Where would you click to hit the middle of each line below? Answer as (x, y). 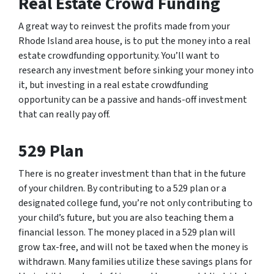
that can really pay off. (64, 114)
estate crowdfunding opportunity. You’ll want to (119, 56)
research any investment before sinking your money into (136, 70)
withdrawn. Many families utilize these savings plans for (135, 262)
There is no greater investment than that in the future (132, 174)
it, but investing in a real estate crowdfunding (113, 85)
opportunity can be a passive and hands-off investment (133, 100)
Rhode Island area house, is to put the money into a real (135, 41)
